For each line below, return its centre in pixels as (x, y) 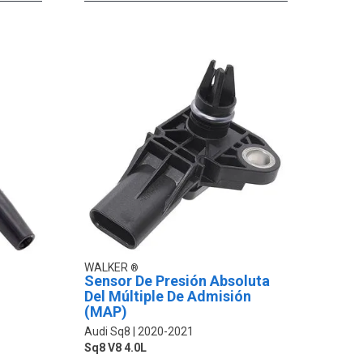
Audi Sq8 (108, 332)
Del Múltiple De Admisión (168, 297)
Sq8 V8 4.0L (116, 348)
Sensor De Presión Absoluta (177, 281)
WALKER (108, 268)
